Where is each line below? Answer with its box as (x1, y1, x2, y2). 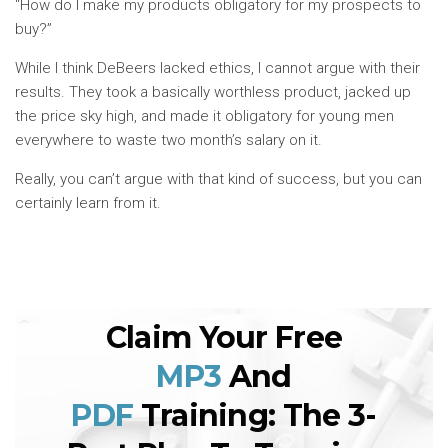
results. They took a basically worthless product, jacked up (15, 83, 411, 101)
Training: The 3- (133, 397, 377, 434)
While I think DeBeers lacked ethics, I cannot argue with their (15, 59, 420, 77)
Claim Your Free (105, 319, 343, 356)
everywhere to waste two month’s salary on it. (15, 131, 322, 149)
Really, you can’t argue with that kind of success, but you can (15, 170, 422, 188)
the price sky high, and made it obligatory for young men (15, 107, 394, 125)
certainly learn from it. (15, 194, 161, 212)
